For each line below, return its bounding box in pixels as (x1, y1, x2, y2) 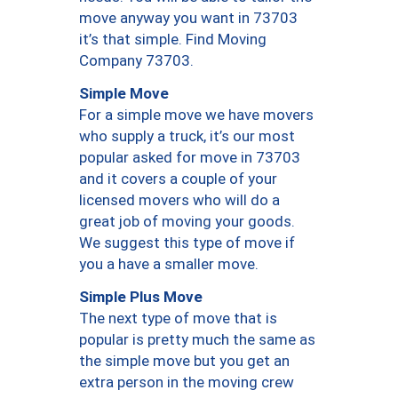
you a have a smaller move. (79, 255, 259, 273)
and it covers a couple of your (79, 170, 277, 187)
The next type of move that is (79, 309, 277, 327)
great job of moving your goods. (79, 212, 295, 230)
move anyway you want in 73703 (79, 9, 298, 27)
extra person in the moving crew (79, 373, 294, 391)
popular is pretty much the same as (79, 330, 315, 348)
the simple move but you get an (79, 352, 290, 370)
